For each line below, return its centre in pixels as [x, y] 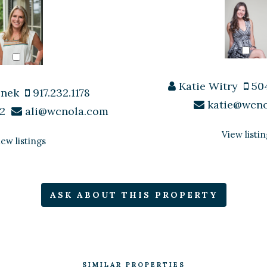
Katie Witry [207, 86]
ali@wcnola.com [67, 111]
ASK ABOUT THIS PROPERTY [133, 195]
